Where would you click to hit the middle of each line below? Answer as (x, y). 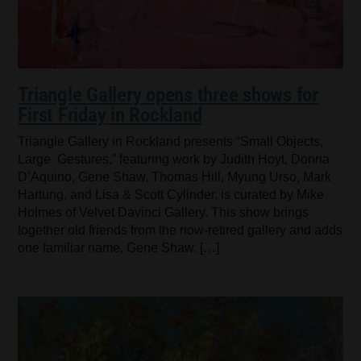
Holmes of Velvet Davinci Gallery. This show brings (164, 213)
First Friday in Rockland (110, 115)
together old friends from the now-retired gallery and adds (180, 230)
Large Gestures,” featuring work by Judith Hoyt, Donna (174, 160)
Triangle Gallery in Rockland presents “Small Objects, (171, 142)
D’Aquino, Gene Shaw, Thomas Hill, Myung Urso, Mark (175, 177)
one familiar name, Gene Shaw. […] (119, 248)
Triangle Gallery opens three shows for (168, 95)
